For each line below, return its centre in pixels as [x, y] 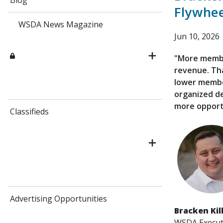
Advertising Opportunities [58, 199]
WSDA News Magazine [60, 24]
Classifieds [29, 111]
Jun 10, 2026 [197, 36]
